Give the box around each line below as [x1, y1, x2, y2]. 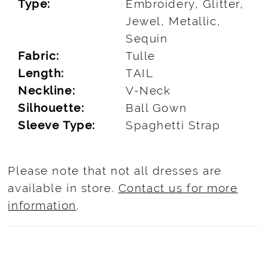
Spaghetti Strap [126, 118, 221, 132]
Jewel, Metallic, [126, 14, 221, 28]
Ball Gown [126, 100, 187, 114]
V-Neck [126, 83, 171, 97]
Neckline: [18, 83, 76, 97]
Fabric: [18, 48, 60, 62]
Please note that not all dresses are [8, 164, 222, 178]
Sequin [126, 31, 168, 45]
